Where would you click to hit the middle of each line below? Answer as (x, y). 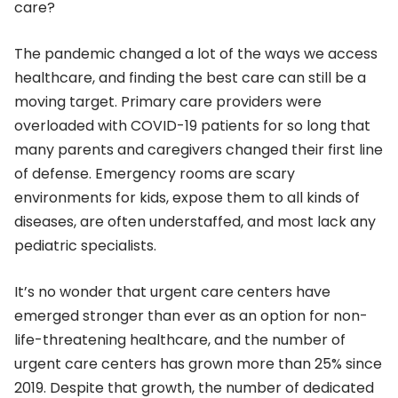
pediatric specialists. (85, 245)
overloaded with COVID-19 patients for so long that (192, 125)
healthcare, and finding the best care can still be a (190, 77)
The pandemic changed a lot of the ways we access (196, 53)
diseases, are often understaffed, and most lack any (195, 221)
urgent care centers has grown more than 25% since (198, 363)
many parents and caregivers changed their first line (199, 149)
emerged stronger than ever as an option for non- (191, 315)
